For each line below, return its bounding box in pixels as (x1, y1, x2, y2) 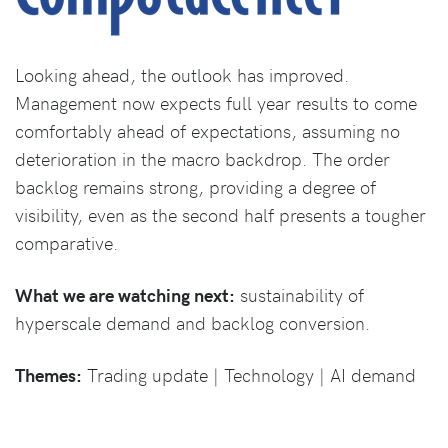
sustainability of (235, 282, 364, 308)
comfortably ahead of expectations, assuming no (15, 118, 400, 144)
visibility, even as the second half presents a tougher (15, 202, 426, 228)
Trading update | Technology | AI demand (82, 362, 416, 388)
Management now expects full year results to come (15, 90, 417, 116)
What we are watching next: (15, 282, 235, 308)
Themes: (15, 362, 82, 388)
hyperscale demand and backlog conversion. (15, 310, 370, 336)
